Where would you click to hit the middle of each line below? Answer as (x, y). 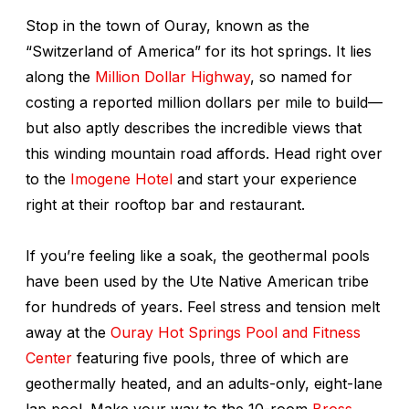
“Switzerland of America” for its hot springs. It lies (199, 51)
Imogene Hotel (121, 178)
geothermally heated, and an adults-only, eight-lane (204, 383)
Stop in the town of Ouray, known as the (168, 25)
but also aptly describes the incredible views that (194, 127)
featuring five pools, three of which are (210, 357)
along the (60, 76)
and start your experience (265, 178)
